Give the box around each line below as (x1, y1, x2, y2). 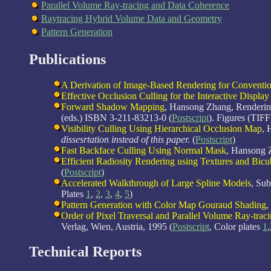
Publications (29, 51, 106, 67)
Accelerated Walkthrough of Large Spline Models (61, 177, 251, 188)
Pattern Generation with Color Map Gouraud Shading (61, 199, 266, 210)
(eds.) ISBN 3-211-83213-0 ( (61, 112, 172, 123)
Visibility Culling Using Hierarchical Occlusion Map (61, 123, 262, 134)
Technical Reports (29, 244, 142, 260)
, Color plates (209, 221, 263, 232)
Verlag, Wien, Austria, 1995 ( (61, 221, 172, 232)
